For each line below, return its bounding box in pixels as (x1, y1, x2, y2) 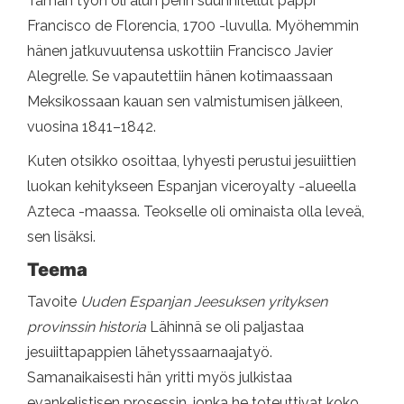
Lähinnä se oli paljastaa (150, 318, 304, 335)
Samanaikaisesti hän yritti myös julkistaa (27, 369, 292, 386)
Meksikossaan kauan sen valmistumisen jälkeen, (27, 93, 343, 110)
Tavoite (27, 293, 80, 310)
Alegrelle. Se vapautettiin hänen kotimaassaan (27, 68, 333, 85)
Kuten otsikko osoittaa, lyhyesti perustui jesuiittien (27, 152, 356, 170)
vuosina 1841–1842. (27, 118, 156, 135)
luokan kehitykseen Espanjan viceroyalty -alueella (27, 178, 356, 195)
